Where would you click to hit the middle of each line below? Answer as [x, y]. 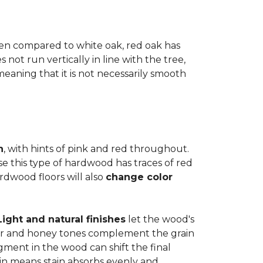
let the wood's [160, 219]
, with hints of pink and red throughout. [96, 149]
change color [139, 177]
